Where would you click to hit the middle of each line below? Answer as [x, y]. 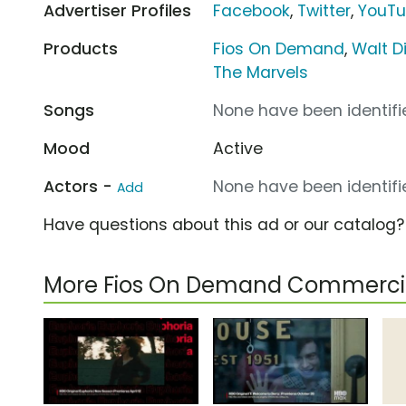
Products [81, 48]
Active [238, 148]
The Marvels [261, 72]
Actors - [80, 186]
